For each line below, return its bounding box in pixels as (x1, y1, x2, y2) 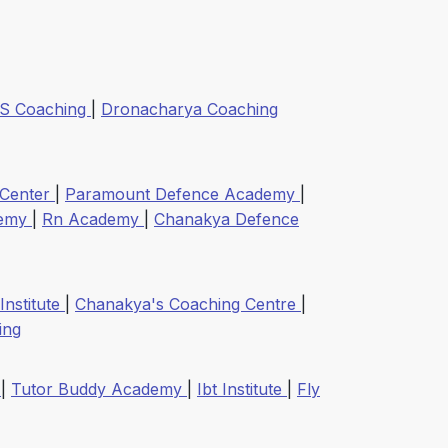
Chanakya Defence (154, 209, 299, 230)
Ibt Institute (197, 379, 287, 400)
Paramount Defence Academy (65, 184, 300, 205)
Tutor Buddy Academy (11, 379, 187, 400)
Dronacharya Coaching (101, 99, 278, 120)
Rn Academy (42, 209, 144, 230)
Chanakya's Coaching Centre (75, 294, 301, 315)
